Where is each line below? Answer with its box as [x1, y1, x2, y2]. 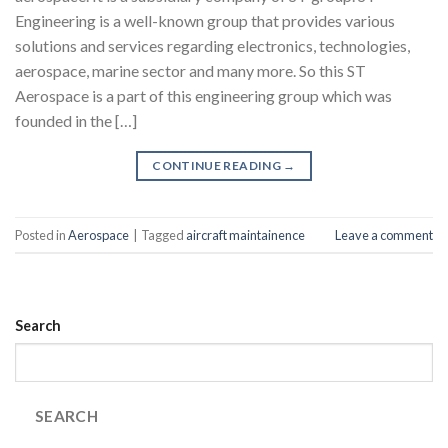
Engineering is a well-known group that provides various [15, 11, 395, 31]
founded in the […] [15, 111, 137, 131]
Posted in [15, 226, 68, 243]
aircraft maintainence [186, 226, 305, 243]
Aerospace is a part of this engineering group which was [15, 86, 392, 106]
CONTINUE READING [152, 158, 284, 174]
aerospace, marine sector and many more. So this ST [15, 61, 366, 81]
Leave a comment [335, 226, 433, 243]
